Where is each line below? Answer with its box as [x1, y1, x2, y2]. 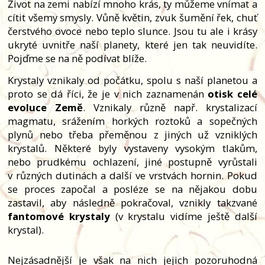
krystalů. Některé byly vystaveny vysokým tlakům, [8, 141, 257, 156]
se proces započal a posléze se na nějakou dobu [8, 182, 257, 196]
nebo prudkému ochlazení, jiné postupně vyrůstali [8, 155, 257, 169]
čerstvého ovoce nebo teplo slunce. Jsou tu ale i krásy [8, 24, 257, 38]
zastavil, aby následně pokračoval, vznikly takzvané [8, 196, 257, 210]
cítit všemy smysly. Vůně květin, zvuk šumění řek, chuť [8, 11, 257, 25]
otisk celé [208, 87, 257, 101]
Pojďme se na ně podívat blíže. [8, 51, 147, 66]
